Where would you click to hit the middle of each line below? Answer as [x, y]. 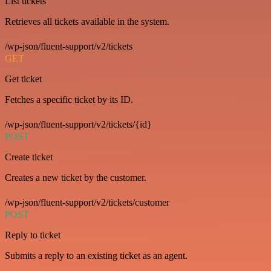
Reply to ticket [33, 235]
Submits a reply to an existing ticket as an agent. [96, 256]
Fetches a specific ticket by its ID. [69, 100]
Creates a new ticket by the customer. [76, 178]
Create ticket [29, 157]
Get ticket [23, 79]
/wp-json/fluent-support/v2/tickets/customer [87, 202]
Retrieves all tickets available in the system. [87, 21]
